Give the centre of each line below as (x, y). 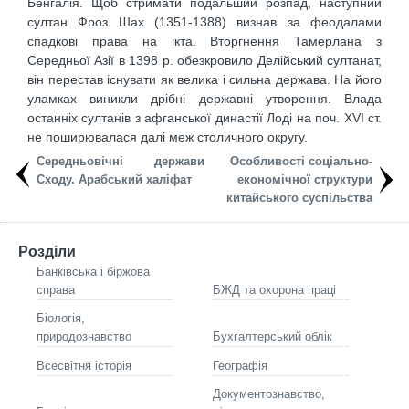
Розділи (47, 252)
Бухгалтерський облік (273, 337)
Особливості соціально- (301, 162)
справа (56, 290)
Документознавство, (269, 394)
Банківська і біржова (93, 272)
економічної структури (305, 180)
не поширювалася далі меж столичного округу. (168, 137)
